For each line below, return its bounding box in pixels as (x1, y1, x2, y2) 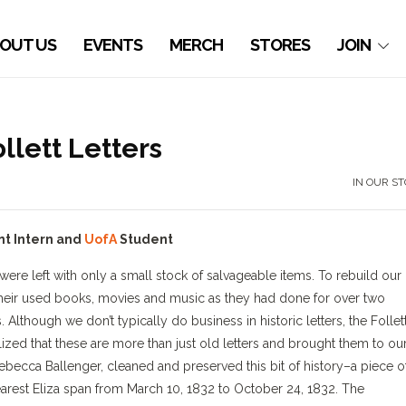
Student (117, 232, 173, 246)
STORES (250, 35, 311, 54)
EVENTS (83, 35, 143, 54)
